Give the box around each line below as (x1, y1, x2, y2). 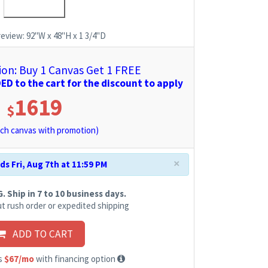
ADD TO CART (5, 227, 74, 241)
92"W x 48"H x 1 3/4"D (26, 29, 106, 41)
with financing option (33, 253, 117, 265)
